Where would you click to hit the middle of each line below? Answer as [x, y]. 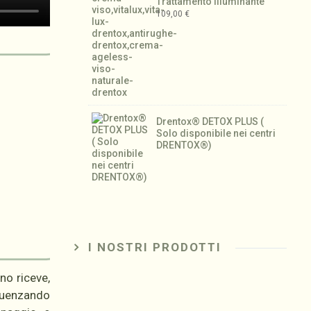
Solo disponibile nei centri [216, 133]
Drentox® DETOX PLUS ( [210, 121]
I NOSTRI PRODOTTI [155, 247]
